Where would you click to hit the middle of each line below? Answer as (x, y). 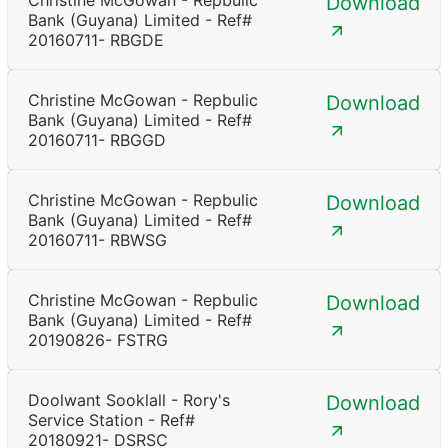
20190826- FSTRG (98, 340)
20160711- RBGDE (96, 40)
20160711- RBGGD (97, 140)
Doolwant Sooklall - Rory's (129, 400)
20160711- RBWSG (97, 240)
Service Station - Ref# (111, 420)
